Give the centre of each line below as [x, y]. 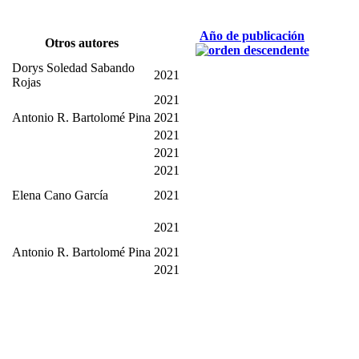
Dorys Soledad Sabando [73, 67]
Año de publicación [252, 35]
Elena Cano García [60, 195]
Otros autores [81, 42]
